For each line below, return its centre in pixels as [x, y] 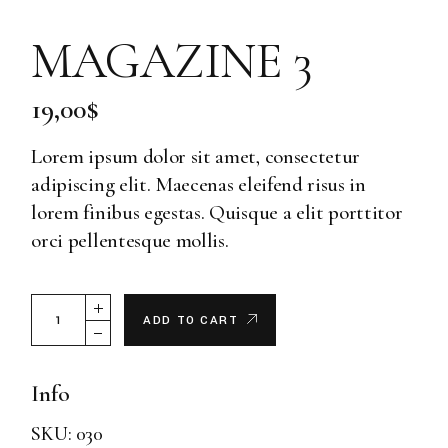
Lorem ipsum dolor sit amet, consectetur [196, 157]
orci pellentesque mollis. [130, 241]
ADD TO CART [191, 321]
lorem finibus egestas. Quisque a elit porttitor [217, 213]
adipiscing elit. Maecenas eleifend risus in [198, 185]
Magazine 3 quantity [113, 304]
